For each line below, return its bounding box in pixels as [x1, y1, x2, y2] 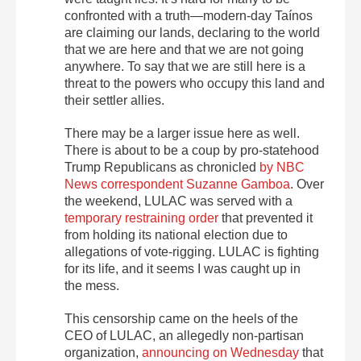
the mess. [64, 278, 119, 293]
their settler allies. [64, 93, 164, 107]
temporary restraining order [64, 210, 218, 225]
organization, [64, 345, 142, 359]
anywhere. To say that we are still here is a [64, 59, 305, 73]
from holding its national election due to [64, 227, 288, 242]
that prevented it [218, 210, 313, 225]
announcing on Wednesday [142, 345, 299, 359]
